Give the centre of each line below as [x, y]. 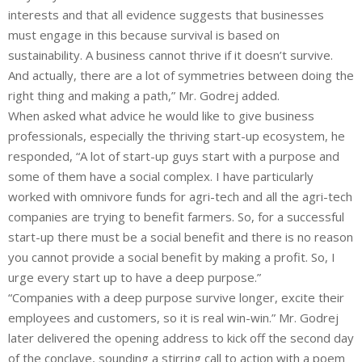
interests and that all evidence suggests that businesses [166, 14]
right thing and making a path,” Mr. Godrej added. [144, 95]
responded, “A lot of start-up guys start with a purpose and [174, 156]
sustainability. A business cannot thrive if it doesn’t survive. [170, 55]
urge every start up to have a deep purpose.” [135, 277]
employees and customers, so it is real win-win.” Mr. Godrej [173, 317]
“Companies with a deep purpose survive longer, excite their [176, 297]
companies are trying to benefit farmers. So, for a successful [176, 216]
